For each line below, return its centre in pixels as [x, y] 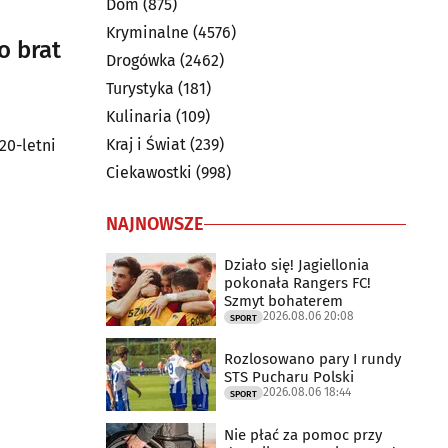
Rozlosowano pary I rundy [312, 358]
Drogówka [141, 60]
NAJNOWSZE [155, 224]
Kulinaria [139, 116]
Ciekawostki [149, 172]
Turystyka [140, 88]
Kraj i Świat [146, 144]
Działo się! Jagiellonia [296, 264]
